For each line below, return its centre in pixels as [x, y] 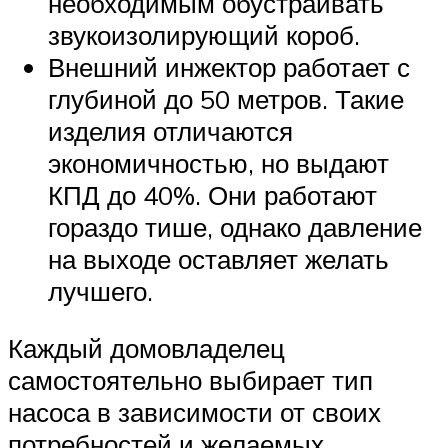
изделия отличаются [170, 130]
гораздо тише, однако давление [235, 226]
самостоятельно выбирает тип [190, 380]
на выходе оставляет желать [218, 258]
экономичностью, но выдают [218, 162]
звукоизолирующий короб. [204, 34]
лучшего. [100, 290]
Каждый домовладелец [146, 348]
